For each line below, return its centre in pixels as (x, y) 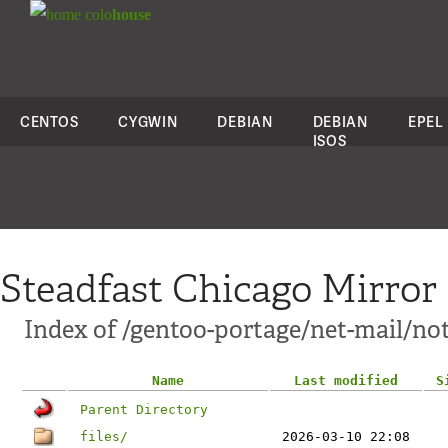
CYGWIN (148, 121)
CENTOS (49, 121)
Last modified (346, 380)
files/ (104, 436)
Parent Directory (144, 409)
